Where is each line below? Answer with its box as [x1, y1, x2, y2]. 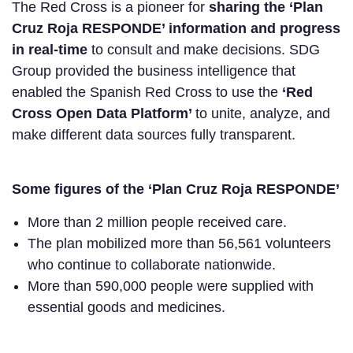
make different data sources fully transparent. [12, 126, 299, 143]
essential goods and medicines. [28, 299, 229, 315]
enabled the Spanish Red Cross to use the [12, 84, 282, 100]
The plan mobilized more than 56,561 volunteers [28, 235, 331, 251]
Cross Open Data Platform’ [12, 105, 195, 121]
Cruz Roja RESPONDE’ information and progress [12, 20, 340, 36]
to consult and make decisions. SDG [87, 41, 320, 58]
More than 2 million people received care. [28, 214, 291, 230]
